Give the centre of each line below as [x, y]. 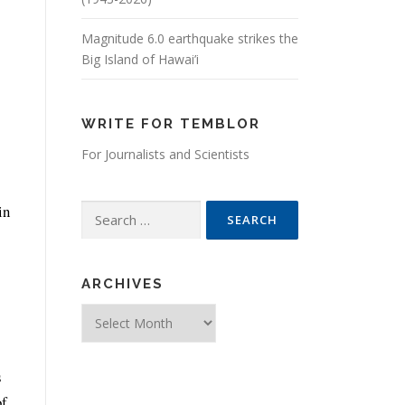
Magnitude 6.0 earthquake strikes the [190, 38]
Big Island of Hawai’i [140, 59]
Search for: [113, 211]
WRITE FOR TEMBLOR [171, 124]
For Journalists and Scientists [165, 154]
